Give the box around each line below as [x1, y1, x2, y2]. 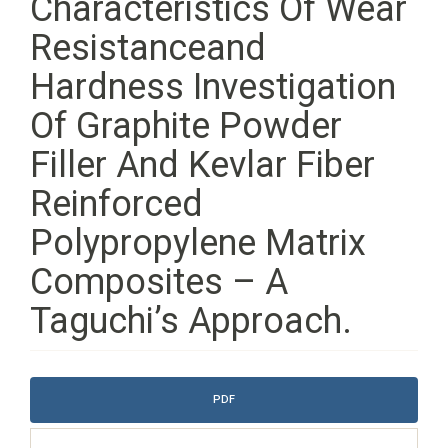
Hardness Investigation [30, 66, 396, 108]
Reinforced [30, 183, 203, 225]
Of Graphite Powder [30, 105, 342, 147]
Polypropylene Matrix [30, 222, 366, 264]
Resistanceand [30, 27, 266, 69]
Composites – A [30, 261, 288, 303]
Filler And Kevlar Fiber [30, 144, 375, 186]
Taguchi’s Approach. [30, 300, 352, 342]
